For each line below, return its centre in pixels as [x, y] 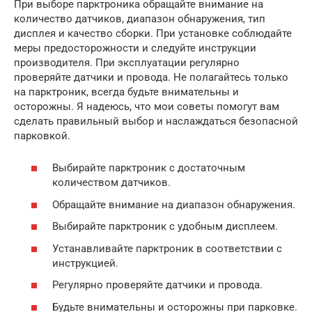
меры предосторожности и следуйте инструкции [135, 48]
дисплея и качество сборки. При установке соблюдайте [153, 33]
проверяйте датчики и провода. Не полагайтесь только [151, 77]
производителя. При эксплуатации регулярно [127, 62]
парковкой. [42, 135]
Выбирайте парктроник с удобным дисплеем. [165, 226]
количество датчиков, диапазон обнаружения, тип [140, 18]
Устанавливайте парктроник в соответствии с [167, 248]
